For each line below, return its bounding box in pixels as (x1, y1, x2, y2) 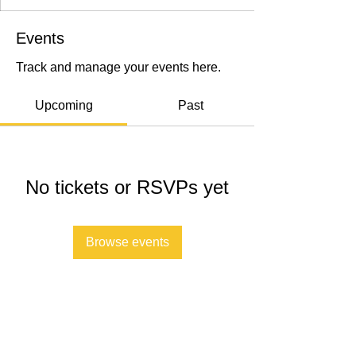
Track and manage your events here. (16, 60, 221, 74)
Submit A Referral (70, 325, 181, 339)
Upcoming (34, 98, 93, 112)
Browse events (85, 234, 169, 249)
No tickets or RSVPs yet (25, 176, 229, 198)
